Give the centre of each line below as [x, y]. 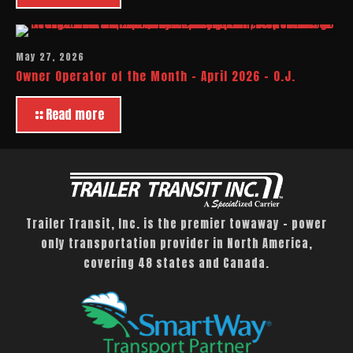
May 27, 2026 [50, 56]
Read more [75, 114]
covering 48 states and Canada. [176, 263]
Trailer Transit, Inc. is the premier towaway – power [176, 223]
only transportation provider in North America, [176, 243]
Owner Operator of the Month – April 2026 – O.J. [156, 76]
